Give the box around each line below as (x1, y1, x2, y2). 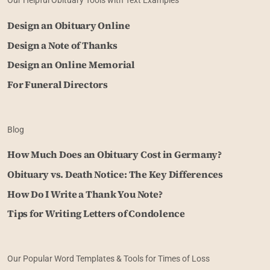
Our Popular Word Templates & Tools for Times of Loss (7, 253, 210, 263)
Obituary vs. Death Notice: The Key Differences (7, 167, 223, 181)
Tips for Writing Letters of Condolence (7, 207, 185, 221)
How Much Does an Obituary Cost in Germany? (7, 147, 222, 161)
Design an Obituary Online (7, 18, 130, 32)
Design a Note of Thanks (7, 38, 118, 52)
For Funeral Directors (7, 78, 108, 92)
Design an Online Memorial (7, 58, 135, 72)
